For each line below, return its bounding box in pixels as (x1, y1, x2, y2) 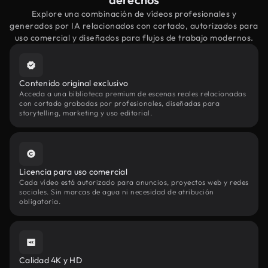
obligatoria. (19, 197, 60, 206)
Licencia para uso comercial (19, 166, 127, 177)
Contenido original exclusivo (19, 78, 128, 89)
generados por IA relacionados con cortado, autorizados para (10, 20, 258, 31)
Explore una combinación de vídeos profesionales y (31, 8, 237, 19)
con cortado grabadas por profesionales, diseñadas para (19, 99, 220, 108)
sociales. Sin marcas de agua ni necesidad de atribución (19, 187, 214, 196)
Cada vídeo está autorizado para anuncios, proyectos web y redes (19, 178, 249, 187)
